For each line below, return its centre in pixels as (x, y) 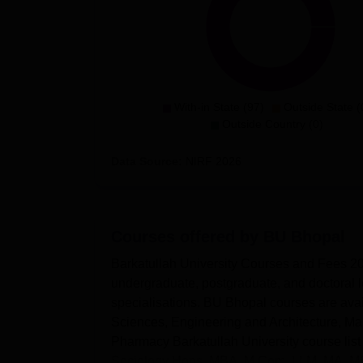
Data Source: (147, 161)
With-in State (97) (219, 107)
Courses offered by (187, 236)
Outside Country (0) (272, 124)
